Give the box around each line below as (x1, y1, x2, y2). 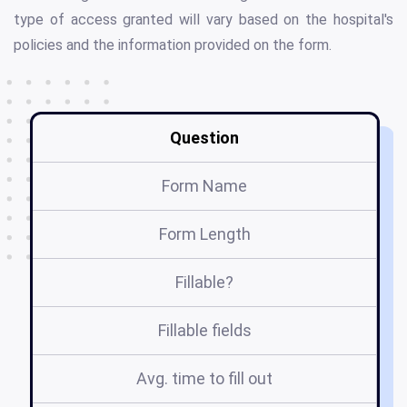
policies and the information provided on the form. (14, 36, 332, 55)
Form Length (158, 224, 251, 244)
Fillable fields (157, 321, 252, 341)
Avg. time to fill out (136, 369, 273, 389)
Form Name (162, 176, 247, 196)
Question (170, 128, 239, 148)
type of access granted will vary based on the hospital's (14, 11, 393, 29)
